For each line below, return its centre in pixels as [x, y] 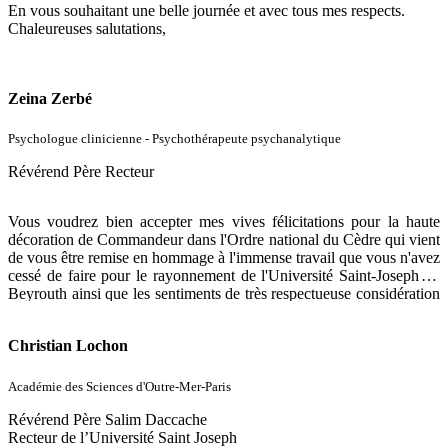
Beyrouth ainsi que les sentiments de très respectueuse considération [224, 294]
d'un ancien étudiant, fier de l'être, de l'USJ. [144, 312]
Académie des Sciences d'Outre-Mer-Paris [119, 386]
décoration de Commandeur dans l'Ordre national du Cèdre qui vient [224, 240]
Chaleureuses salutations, [87, 28]
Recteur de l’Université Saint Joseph [124, 437]
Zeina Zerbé [50, 98]
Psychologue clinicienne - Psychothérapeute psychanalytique [174, 139]
